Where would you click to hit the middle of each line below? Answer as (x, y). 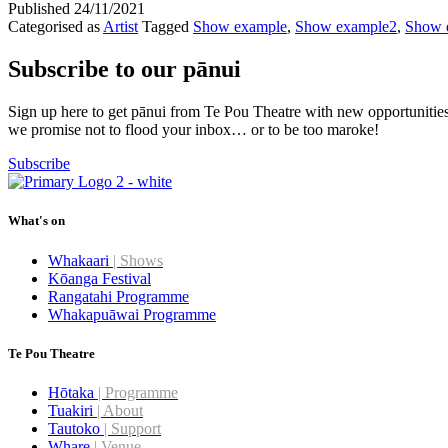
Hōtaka (73, 392)
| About (120, 410)
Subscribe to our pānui (124, 69)
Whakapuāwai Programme (132, 314)
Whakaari (80, 260)
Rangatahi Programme (118, 296)
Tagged (167, 27)
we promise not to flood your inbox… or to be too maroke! (195, 130)
